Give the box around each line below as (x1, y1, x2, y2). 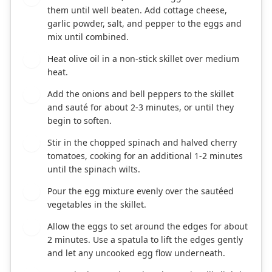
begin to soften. (47, 115, 112, 126)
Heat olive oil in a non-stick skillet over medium (47, 53, 239, 64)
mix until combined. (47, 31, 129, 42)
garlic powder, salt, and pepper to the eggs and (47, 18, 242, 29)
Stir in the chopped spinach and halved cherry (47, 137, 237, 148)
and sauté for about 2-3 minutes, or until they (47, 101, 234, 113)
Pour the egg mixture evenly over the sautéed (47, 185, 234, 197)
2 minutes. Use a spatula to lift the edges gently (47, 234, 243, 245)
